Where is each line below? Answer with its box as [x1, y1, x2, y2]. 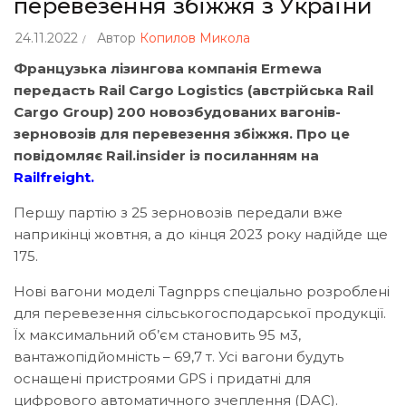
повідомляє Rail [14, 146, 132, 164]
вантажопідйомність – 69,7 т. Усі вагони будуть [14, 347, 343, 365]
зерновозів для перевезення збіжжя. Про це [14, 124, 350, 142]
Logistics [174, 81, 244, 99]
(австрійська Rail [244, 81, 373, 99]
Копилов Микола [140, 29, 250, 46]
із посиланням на [186, 146, 319, 164]
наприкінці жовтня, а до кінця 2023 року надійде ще [14, 225, 388, 243]
